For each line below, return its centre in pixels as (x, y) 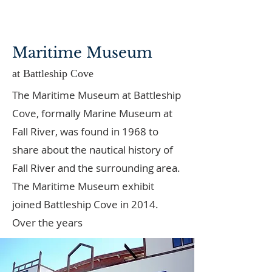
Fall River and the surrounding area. (96, 168)
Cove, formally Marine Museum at (92, 113)
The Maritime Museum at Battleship (97, 95)
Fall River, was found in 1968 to (85, 131)
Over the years (49, 223)
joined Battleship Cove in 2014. (85, 204)
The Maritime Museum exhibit (83, 186)
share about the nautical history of (93, 150)
